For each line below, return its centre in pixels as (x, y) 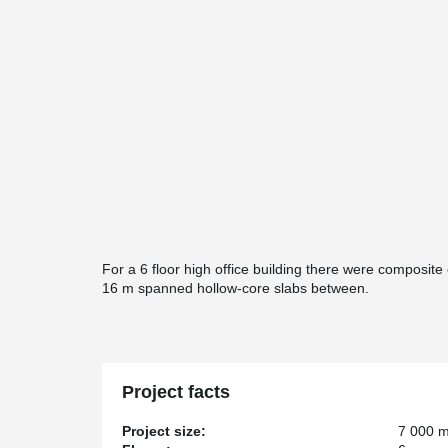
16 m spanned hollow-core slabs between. (235, 288)
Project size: (164, 431)
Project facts (176, 392)
